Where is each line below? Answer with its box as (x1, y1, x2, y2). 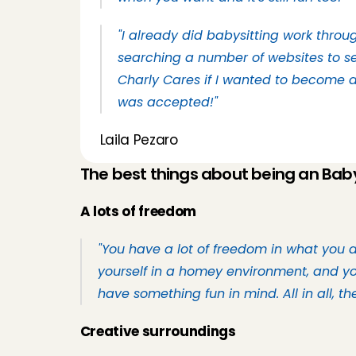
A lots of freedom (79, 202, 197, 221)
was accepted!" (117, 93, 218, 111)
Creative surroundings (79, 322, 236, 341)
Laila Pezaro (99, 130, 178, 149)
